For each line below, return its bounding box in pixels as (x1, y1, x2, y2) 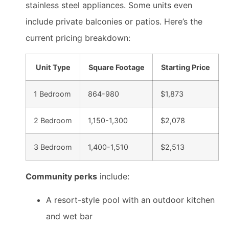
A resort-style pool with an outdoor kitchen (46, 195, 215, 205)
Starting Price (161, 62, 210, 72)
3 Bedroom (34, 142, 72, 151)
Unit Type (35, 62, 71, 72)
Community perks (26, 171, 97, 181)
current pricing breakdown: (26, 33, 130, 43)
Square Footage (88, 62, 145, 72)
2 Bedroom (34, 116, 72, 125)
